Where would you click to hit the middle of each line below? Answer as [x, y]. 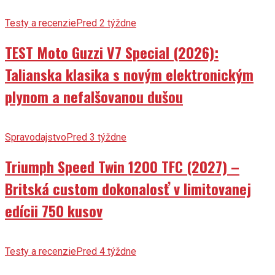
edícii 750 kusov [54, 210]
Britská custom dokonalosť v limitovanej [128, 188]
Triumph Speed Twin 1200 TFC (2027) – [122, 166]
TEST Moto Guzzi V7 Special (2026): [112, 52]
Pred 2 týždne [106, 23]
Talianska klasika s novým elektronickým [129, 74]
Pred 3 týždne [96, 137]
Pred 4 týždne [106, 251]
